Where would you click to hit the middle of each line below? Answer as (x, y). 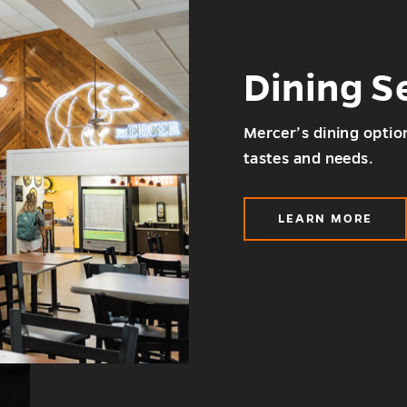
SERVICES (359, 254)
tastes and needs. (308, 159)
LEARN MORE (325, 219)
